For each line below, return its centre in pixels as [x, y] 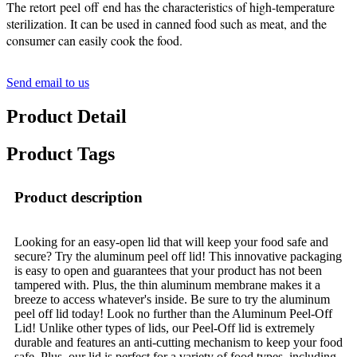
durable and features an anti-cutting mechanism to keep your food [178, 342]
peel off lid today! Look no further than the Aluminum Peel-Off [173, 313]
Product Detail [67, 116]
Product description [78, 197]
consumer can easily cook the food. [94, 40]
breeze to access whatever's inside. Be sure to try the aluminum [172, 299]
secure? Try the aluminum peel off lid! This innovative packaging [178, 256]
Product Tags [61, 153]
